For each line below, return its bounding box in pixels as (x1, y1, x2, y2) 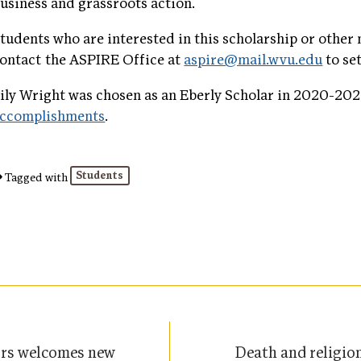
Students (76, 169, 124, 183)
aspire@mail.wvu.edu (184, 52, 323, 69)
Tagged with (2, 170, 70, 185)
